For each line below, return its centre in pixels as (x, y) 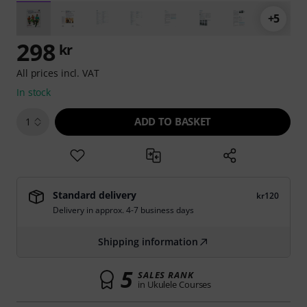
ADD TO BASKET (173, 121)
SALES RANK (166, 275)
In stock (34, 92)
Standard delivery (95, 195)
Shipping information (148, 242)
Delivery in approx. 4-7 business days (123, 210)
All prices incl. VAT (58, 73)
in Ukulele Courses (175, 284)
